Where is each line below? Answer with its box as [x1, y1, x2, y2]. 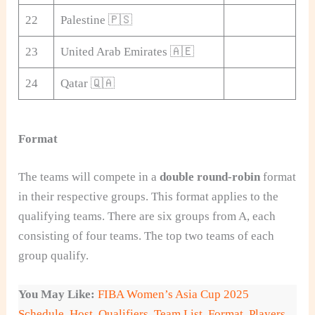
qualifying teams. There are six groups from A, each [18, 209, 276, 223]
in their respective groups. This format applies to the [18, 189, 279, 203]
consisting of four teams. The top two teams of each [18, 229, 275, 243]
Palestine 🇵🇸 [60, 13, 132, 27]
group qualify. [18, 248, 89, 262]
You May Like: [18, 287, 96, 301]
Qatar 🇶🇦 [60, 76, 115, 90]
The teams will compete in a [18, 169, 160, 184]
